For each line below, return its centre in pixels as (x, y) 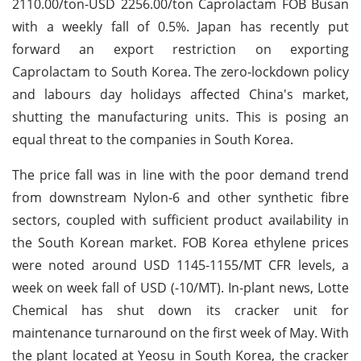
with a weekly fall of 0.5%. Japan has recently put (180, 26)
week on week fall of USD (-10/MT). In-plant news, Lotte (180, 287)
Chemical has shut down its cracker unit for (180, 310)
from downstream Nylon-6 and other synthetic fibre (180, 197)
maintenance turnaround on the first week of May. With (180, 332)
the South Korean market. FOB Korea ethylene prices (180, 242)
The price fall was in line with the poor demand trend (180, 174)
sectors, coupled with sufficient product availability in (180, 220)
